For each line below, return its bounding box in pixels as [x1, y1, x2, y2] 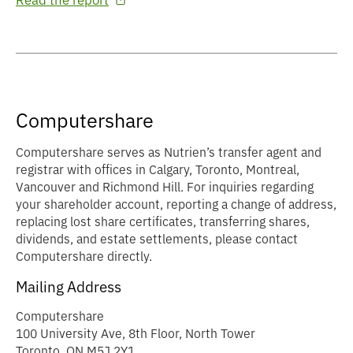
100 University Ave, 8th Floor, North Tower [16, 328, 255, 340]
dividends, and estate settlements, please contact [16, 233, 298, 245]
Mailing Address [16, 280, 121, 294]
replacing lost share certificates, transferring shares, [16, 216, 310, 228]
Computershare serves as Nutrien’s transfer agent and [16, 147, 321, 158]
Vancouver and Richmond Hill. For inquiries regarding [16, 181, 314, 193]
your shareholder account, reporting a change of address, [16, 199, 336, 210]
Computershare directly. [16, 251, 152, 262]
